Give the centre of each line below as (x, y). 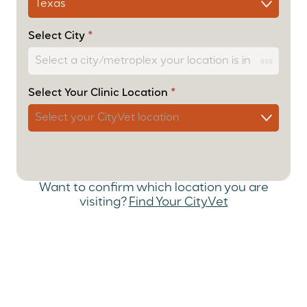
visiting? (104, 202)
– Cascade (47, 18)
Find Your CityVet (178, 202)
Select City (58, 36)
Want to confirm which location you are (153, 187)
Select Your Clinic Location (99, 94)
